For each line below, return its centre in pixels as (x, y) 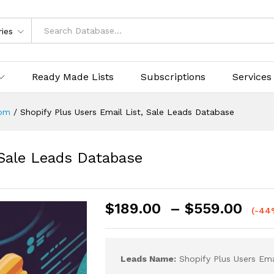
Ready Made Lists (73, 76)
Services (252, 76)
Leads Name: (149, 258)
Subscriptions (173, 76)
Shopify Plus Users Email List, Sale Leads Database (127, 112)
